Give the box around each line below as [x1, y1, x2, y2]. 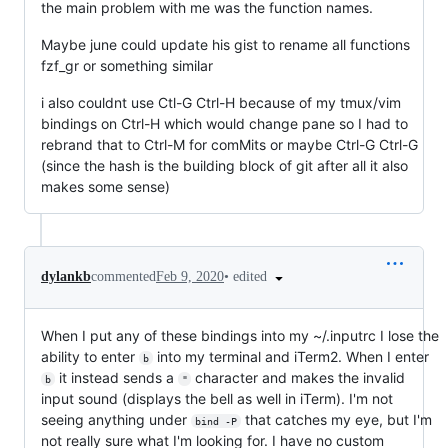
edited [233, 268, 271, 284]
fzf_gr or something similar [41, 56, 213, 74]
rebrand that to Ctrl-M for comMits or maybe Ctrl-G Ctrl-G [41, 135, 418, 153]
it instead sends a [54, 368, 178, 386]
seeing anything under [41, 410, 191, 428]
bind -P [194, 415, 237, 427]
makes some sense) [41, 177, 170, 195]
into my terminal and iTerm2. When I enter [152, 347, 429, 365]
